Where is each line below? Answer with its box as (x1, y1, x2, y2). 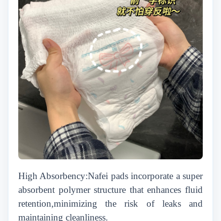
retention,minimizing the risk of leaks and (18, 198, 203, 209)
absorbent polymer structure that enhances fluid (18, 184, 203, 195)
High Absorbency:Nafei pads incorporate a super (18, 171, 203, 181)
